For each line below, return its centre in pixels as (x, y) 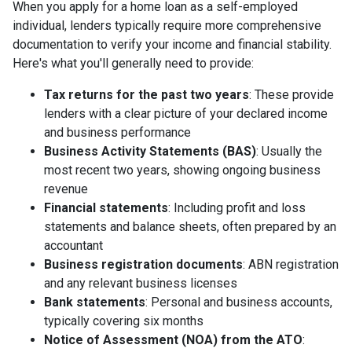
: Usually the (289, 151)
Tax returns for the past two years (147, 95)
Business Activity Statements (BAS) (150, 151)
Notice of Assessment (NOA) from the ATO (173, 340)
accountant (73, 246)
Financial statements (106, 208)
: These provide (291, 95)
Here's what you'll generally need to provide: (133, 63)
